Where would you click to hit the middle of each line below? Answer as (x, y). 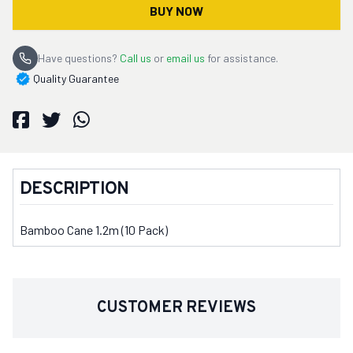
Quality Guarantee (76, 78)
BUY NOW (176, 10)
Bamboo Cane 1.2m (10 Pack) (94, 229)
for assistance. (243, 58)
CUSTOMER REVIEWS (176, 308)
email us (187, 58)
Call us (137, 58)
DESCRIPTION (74, 189)
